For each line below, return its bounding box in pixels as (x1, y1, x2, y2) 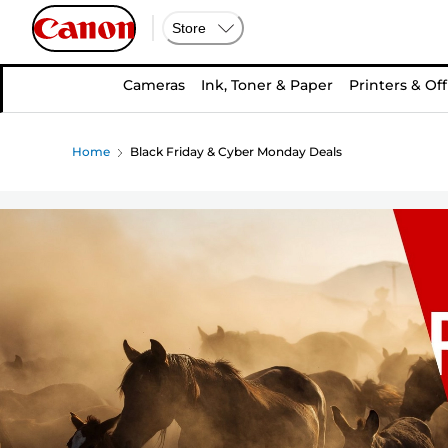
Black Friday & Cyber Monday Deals (130, 144, 343, 159)
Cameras (123, 76, 185, 94)
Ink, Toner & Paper (201, 76, 333, 94)
